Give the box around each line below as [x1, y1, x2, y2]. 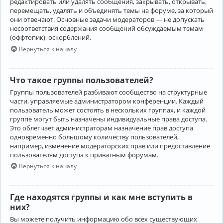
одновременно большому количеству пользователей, [10, 132, 179, 141]
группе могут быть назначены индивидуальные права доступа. [10, 114, 207, 123]
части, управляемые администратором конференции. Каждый [10, 96, 204, 106]
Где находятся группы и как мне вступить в [10, 192, 193, 203]
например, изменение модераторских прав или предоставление [10, 141, 210, 150]
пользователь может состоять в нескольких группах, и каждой [10, 105, 206, 114]
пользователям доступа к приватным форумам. [10, 150, 158, 159]
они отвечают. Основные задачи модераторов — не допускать [10, 15, 205, 24]
